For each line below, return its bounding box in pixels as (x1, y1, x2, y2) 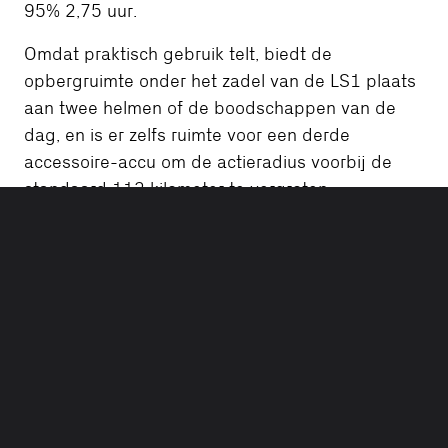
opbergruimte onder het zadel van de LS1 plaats (24, 71, 416, 91)
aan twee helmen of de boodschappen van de (24, 98, 396, 118)
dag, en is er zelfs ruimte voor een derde (24, 125, 350, 145)
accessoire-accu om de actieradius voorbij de (24, 152, 392, 172)
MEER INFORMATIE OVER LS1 (56, 247, 219, 265)
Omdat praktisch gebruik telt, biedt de (24, 44, 332, 64)
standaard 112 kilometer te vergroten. (24, 179, 332, 199)
